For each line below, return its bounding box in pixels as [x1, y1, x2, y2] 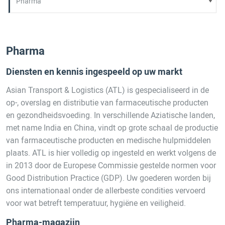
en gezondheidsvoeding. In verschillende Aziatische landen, [6, 110, 215, 120]
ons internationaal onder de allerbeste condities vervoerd [6, 185, 206, 195]
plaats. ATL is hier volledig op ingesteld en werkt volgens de [6, 148, 216, 158]
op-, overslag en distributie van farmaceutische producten [6, 97, 209, 107]
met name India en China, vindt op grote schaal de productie [6, 123, 218, 133]
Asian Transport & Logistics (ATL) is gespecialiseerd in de [6, 85, 209, 95]
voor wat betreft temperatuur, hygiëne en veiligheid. [6, 198, 186, 208]
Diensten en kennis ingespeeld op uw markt [6, 66, 183, 77]
